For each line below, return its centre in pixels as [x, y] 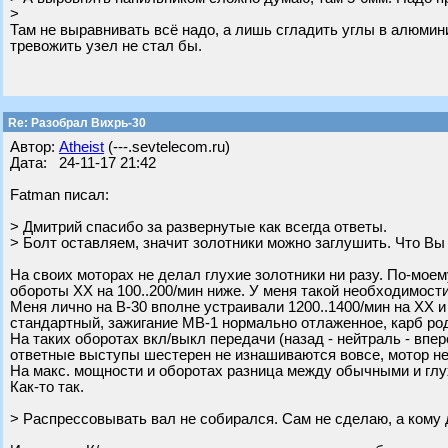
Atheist [81, 147]
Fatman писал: [59, 195]
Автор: [34, 147]
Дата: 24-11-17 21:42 [83, 163]
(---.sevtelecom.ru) [167, 147]
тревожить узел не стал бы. [106, 46]
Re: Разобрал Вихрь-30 [75, 123]
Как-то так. [47, 387]
